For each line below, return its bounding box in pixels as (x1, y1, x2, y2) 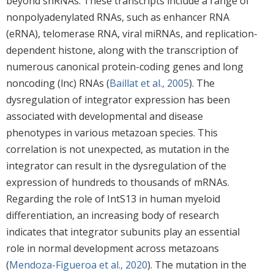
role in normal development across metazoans (6, 241, 219, 255)
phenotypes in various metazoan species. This (6, 125, 218, 139)
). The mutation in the (147, 257, 246, 272)
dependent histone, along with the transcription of (6, 43, 239, 57)
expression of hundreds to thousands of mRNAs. (6, 175, 229, 189)
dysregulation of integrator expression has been (6, 92, 230, 106)
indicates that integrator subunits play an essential (6, 224, 240, 239)
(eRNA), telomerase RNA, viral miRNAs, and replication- (6, 26, 257, 40)
